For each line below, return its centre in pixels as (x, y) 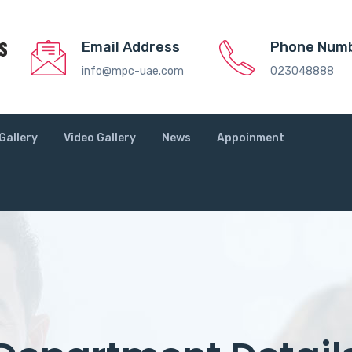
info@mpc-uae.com (133, 71)
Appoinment (251, 137)
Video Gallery (100, 137)
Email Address (131, 48)
